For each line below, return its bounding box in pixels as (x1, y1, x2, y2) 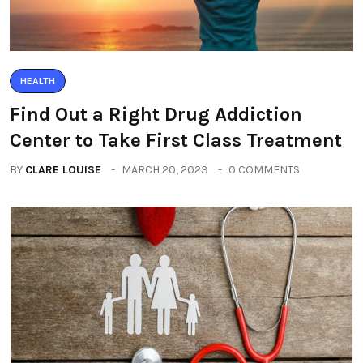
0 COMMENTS (228, 163, 300, 177)
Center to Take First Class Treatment (10, 129, 342, 152)
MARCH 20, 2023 (122, 163, 208, 177)
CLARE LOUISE (25, 163, 101, 177)
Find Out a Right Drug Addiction (10, 103, 302, 126)
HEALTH (20, 75, 55, 87)
